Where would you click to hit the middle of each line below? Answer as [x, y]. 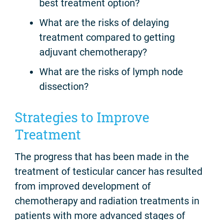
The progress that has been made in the [102, 157]
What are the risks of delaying [104, 22]
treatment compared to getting [107, 37]
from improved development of [83, 186]
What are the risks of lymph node [111, 71]
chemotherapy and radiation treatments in [107, 201]
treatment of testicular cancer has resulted [109, 172]
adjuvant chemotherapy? [93, 52]
